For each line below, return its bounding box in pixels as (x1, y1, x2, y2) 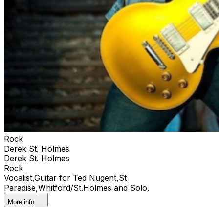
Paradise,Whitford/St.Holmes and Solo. (4, 182, 149, 193)
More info (8, 198, 34, 206)
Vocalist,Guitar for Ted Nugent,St (4, 173, 127, 183)
